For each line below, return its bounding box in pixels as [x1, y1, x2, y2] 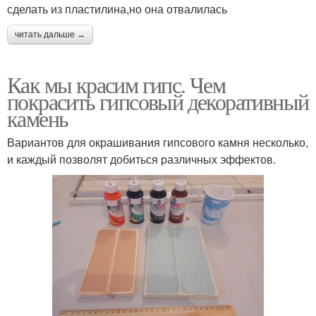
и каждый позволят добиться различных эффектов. [7, 150, 276, 167]
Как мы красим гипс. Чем [7, 68, 226, 99]
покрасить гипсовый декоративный [7, 85, 309, 116]
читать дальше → [15, 29, 85, 39]
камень [7, 102, 68, 133]
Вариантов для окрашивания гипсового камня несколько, [7, 133, 308, 150]
